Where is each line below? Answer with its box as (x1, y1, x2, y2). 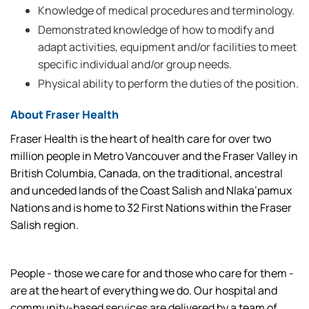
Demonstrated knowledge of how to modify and (38, 22, 274, 37)
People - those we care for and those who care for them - (10, 266, 294, 281)
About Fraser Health (10, 107, 119, 122)
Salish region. (10, 217, 79, 232)
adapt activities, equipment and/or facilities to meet (38, 39, 297, 54)
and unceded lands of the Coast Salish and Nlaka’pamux (10, 183, 292, 198)
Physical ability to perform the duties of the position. (38, 76, 299, 91)
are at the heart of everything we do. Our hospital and (10, 283, 277, 298)
